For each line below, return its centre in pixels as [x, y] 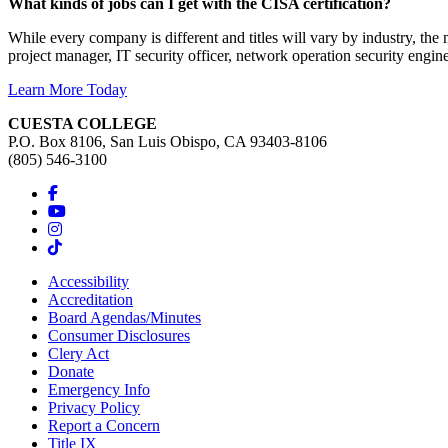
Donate [71, 371]
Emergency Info [99, 389]
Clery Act [78, 353]
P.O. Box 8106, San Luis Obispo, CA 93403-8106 [167, 141]
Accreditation [90, 299]
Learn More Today [67, 89]
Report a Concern [104, 425]
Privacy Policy [94, 407]
